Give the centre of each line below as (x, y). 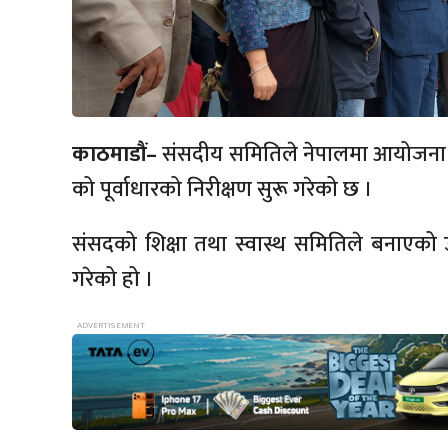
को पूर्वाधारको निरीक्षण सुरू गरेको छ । (222, 190)
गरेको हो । (113, 280)
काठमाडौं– (117, 155)
